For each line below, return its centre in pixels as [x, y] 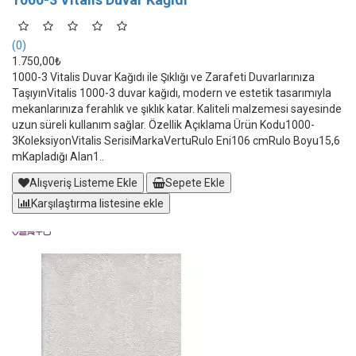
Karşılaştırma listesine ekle [97, 203]
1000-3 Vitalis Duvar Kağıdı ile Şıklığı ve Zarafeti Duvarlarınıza [163, 77]
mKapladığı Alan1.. [58, 157]
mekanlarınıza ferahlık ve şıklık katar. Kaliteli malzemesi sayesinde [177, 109]
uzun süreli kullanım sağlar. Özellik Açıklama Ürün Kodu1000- [163, 125]
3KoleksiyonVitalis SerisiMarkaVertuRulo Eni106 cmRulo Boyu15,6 [176, 141]
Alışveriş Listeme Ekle [83, 183]
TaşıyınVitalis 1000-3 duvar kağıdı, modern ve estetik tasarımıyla [172, 93]
